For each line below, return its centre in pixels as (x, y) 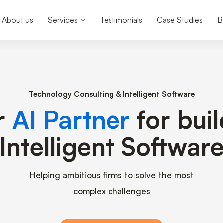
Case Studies (179, 20)
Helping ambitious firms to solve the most (111, 175)
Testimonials (121, 20)
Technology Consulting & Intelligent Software (111, 94)
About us (17, 20)
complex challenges (111, 191)
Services (62, 20)
